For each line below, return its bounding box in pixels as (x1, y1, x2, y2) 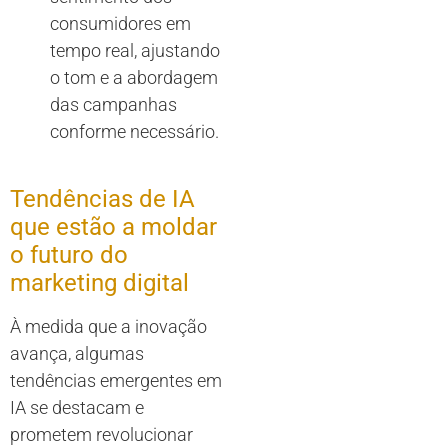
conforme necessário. (50, 120, 219, 142)
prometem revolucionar (10, 423, 193, 445)
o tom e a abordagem (50, 66, 218, 88)
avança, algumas (10, 342, 144, 364)
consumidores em (50, 12, 191, 34)
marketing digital (10, 268, 189, 297)
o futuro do (10, 240, 128, 269)
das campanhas (50, 93, 177, 115)
